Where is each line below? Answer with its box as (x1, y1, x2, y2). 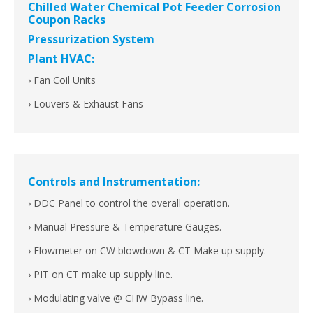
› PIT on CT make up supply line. (28, 268, 173, 282)
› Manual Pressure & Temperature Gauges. (28, 220, 221, 234)
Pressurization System (28, 31, 154, 48)
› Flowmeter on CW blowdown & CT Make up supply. (28, 244, 266, 258)
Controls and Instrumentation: (28, 174, 200, 190)
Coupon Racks (28, 12, 105, 28)
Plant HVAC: (28, 51, 94, 67)
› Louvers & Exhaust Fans (28, 97, 143, 111)
